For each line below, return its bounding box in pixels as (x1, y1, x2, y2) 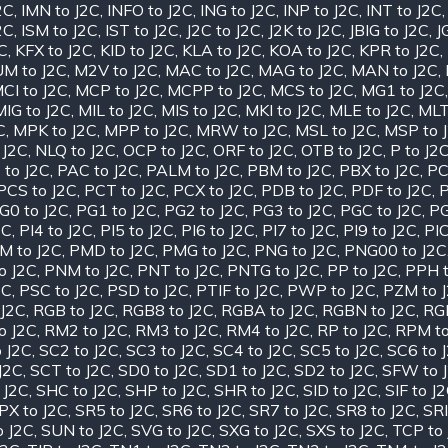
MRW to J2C (196, 119, 288, 140)
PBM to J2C (247, 159, 332, 180)
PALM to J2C (146, 159, 240, 180)
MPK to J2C (13, 119, 97, 140)
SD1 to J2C (206, 359, 287, 380)
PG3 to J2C (252, 199, 333, 220)
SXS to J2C (306, 419, 385, 440)
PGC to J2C (340, 199, 422, 220)
